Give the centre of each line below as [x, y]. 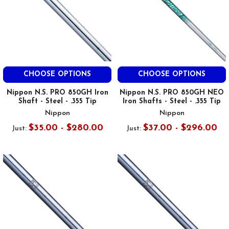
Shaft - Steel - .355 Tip [57, 102]
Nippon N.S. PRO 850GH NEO [172, 93]
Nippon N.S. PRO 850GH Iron [57, 93]
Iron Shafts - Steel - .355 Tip [172, 102]
